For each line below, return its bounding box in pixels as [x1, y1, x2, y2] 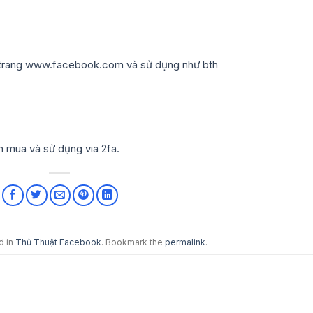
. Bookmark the [101, 236, 165, 247]
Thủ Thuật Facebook [15, 236, 101, 247]
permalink [164, 236, 205, 247]
